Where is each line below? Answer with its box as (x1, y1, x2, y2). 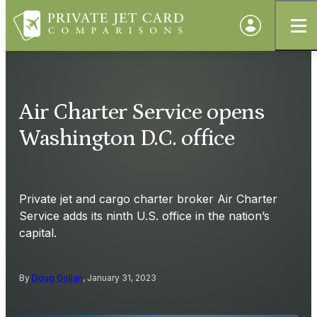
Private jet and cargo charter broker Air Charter (19, 191, 277, 206)
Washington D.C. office (19, 126, 235, 152)
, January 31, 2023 (83, 272, 156, 283)
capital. (19, 225, 57, 240)
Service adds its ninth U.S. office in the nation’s (19, 208, 270, 223)
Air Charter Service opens (19, 100, 265, 126)
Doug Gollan (32, 272, 83, 283)
